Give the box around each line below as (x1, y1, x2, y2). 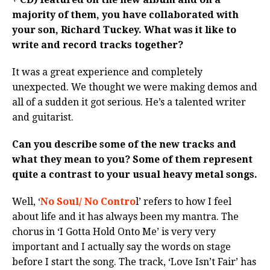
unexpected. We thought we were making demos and (12, 81, 257, 93)
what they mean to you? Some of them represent (12, 154, 253, 166)
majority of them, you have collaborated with (12, 9, 239, 21)
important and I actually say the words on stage (12, 241, 231, 253)
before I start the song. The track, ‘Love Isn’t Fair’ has (12, 256, 256, 268)
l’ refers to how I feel (136, 196, 231, 208)
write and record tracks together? (12, 39, 183, 51)
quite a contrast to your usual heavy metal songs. (12, 169, 257, 181)
